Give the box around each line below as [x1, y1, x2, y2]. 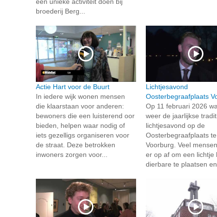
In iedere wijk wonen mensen [36, 93, 125, 101]
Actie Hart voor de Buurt [36, 83, 109, 91]
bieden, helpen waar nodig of [36, 122, 125, 130]
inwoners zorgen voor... [36, 151, 108, 159]
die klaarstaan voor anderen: [36, 102, 124, 110]
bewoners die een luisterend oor [36, 112, 135, 120]
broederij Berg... [36, 7, 85, 15]
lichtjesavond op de [145, 122, 205, 130]
